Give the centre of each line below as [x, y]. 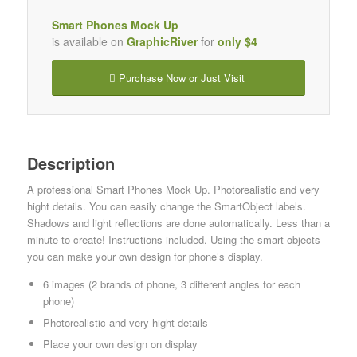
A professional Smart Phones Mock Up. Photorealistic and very [173, 189]
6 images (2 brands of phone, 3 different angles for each [171, 284]
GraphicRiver [162, 41]
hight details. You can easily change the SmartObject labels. [166, 206]
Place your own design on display [120, 343]
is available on [89, 41]
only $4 [237, 41]
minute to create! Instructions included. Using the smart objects [173, 239]
